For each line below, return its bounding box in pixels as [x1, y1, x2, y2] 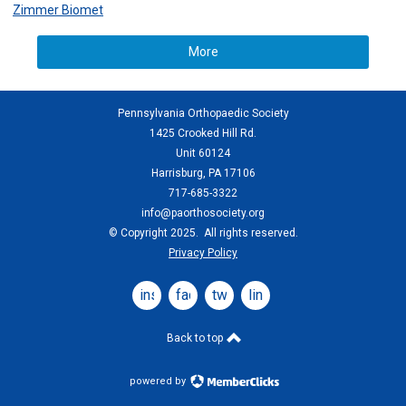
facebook [176, 286, 236, 304]
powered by [129, 375, 188, 387]
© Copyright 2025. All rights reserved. [108, 227, 298, 239]
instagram [140, 286, 202, 304]
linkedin [248, 286, 297, 304]
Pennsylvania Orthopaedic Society [117, 107, 289, 120]
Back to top [166, 332, 226, 344]
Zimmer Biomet [13, 3, 103, 17]
